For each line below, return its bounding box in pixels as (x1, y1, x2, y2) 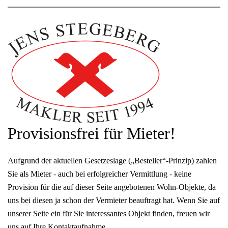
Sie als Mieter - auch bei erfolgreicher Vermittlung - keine (8, 169, 191, 179)
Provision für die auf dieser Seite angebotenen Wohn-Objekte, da (8, 183, 216, 192)
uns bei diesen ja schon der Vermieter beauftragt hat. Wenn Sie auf (8, 196, 220, 205)
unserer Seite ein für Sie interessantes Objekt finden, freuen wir (8, 209, 210, 218)
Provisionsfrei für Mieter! (8, 124, 176, 143)
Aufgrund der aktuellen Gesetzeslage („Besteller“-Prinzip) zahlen (8, 156, 217, 165)
